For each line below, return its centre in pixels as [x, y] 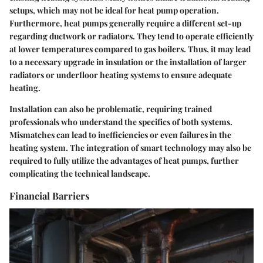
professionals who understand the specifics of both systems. [121, 122]
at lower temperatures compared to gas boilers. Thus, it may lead [130, 49]
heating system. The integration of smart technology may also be [130, 148]
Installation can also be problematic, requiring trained [111, 109]
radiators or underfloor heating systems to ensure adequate [121, 75]
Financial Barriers [50, 196]
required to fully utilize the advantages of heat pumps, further [124, 161]
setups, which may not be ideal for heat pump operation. [114, 11]
